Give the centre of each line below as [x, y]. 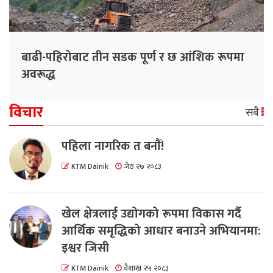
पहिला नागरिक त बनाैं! [113, 147]
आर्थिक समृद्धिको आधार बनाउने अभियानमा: [161, 231]
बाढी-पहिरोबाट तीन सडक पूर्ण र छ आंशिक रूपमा [133, 58]
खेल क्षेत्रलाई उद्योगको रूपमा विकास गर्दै [151, 214]
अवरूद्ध [38, 75]
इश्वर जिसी [85, 248]
